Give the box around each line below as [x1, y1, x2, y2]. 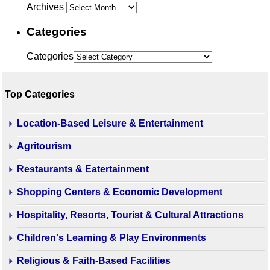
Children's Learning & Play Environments [17, 232, 206, 243]
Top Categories [5, 89, 75, 99]
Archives [27, 1, 64, 12]
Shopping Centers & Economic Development [17, 186, 222, 197]
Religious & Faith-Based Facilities [17, 255, 171, 266]
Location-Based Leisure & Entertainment [17, 118, 203, 128]
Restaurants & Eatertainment [17, 163, 149, 174]
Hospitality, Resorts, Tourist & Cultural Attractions [17, 209, 243, 220]
